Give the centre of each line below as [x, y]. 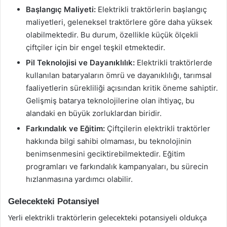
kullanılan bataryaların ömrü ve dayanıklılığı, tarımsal [119, 75]
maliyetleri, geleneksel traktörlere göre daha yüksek [119, 22]
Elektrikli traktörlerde [174, 62]
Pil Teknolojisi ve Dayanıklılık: [80, 62]
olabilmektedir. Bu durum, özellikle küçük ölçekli [112, 34]
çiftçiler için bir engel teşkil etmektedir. [96, 47]
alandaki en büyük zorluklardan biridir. [94, 113]
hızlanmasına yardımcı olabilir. [79, 179]
